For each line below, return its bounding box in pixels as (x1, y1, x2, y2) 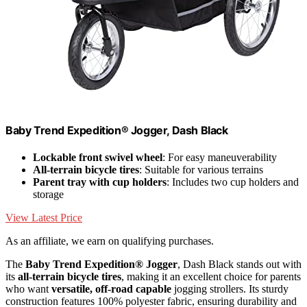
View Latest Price (5, 212, 82, 224)
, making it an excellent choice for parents (121, 271, 301, 283)
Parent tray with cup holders (33, 176, 167, 188)
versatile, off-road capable (51, 283, 171, 295)
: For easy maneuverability (162, 151, 277, 164)
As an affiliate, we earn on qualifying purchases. (5, 235, 214, 247)
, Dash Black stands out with (177, 258, 302, 271)
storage (33, 188, 64, 201)
